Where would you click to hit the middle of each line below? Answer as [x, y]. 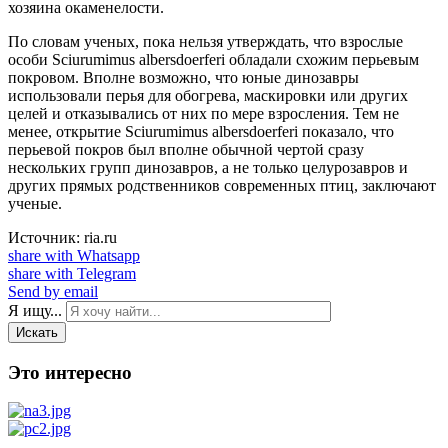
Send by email [53, 291]
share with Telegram [72, 273]
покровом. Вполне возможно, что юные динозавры [183, 77]
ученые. [35, 203]
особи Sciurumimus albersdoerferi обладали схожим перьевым [213, 59]
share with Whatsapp [74, 255]
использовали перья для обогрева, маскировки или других [208, 95]
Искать [37, 332]
